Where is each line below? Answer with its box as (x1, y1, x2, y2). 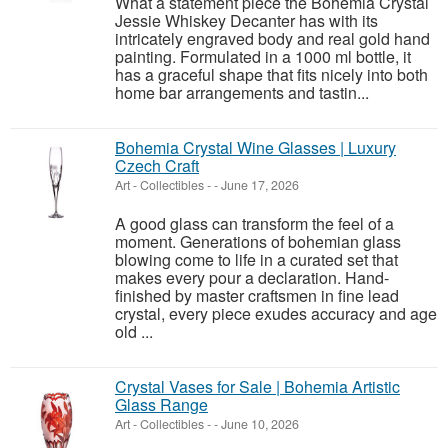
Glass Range (115, 393, 208, 416)
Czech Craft (115, 154, 199, 177)
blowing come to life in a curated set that (115, 248, 398, 271)
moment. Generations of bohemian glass (115, 230, 401, 253)
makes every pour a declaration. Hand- (115, 266, 389, 289)
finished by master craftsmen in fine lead (115, 284, 399, 307)
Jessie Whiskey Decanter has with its (115, 9, 378, 32)
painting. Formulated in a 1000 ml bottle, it (115, 45, 411, 68)
